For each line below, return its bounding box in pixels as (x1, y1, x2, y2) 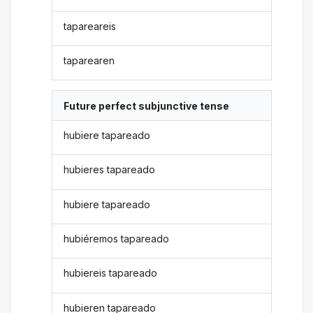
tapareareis (64, 20, 117, 32)
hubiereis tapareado (64, 267, 158, 279)
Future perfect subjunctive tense (64, 99, 230, 112)
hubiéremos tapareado (64, 233, 170, 245)
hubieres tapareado (64, 163, 156, 176)
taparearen (64, 54, 115, 67)
